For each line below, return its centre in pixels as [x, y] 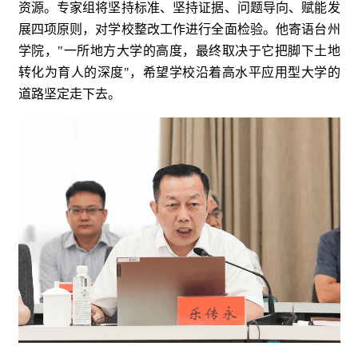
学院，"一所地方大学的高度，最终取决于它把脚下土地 [179, 51]
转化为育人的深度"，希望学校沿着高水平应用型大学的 [179, 73]
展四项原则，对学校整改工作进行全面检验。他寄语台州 [179, 30]
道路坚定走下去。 [69, 94]
